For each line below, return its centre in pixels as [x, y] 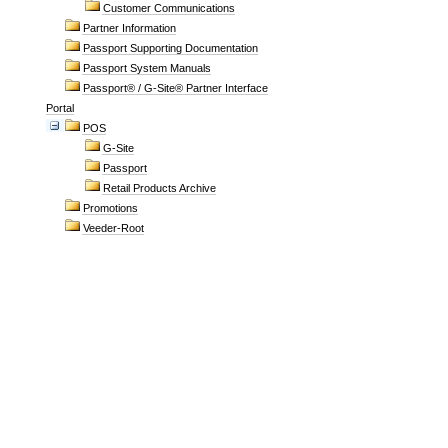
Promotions [110, 208]
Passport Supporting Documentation [170, 48]
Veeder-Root [113, 228]
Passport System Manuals [147, 68]
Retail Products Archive [159, 188]
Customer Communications [169, 8]
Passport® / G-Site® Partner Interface [175, 88]
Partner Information [129, 28]
